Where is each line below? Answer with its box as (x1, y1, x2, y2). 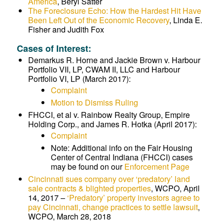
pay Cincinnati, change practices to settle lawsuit (28, 201, 198, 213)
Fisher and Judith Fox (28, 24, 104, 35)
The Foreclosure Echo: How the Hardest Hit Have (28, 5, 201, 16)
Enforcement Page (124, 161, 189, 172)
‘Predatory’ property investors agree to (67, 192, 200, 203)
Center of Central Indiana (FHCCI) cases (50, 151, 193, 163)
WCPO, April (154, 183, 200, 194)
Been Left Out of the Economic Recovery (28, 14, 169, 26)
